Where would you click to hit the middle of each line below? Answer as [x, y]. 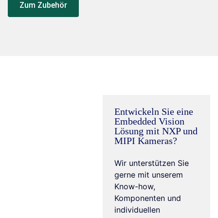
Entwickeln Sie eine [154, 111]
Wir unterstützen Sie [152, 163]
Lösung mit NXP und [156, 131]
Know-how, [135, 186]
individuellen [137, 209]
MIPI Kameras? [146, 140]
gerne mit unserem [149, 174]
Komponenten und [148, 198]
